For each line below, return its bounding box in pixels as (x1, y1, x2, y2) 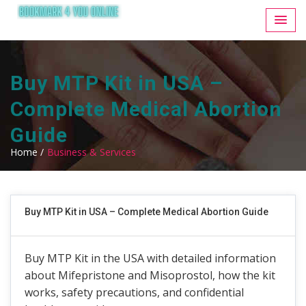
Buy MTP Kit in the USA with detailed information (25, 251, 276, 266)
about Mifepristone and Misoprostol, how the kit (25, 268, 275, 283)
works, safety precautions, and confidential (25, 285, 244, 300)
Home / (10, 145, 44, 158)
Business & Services (47, 145, 136, 158)
